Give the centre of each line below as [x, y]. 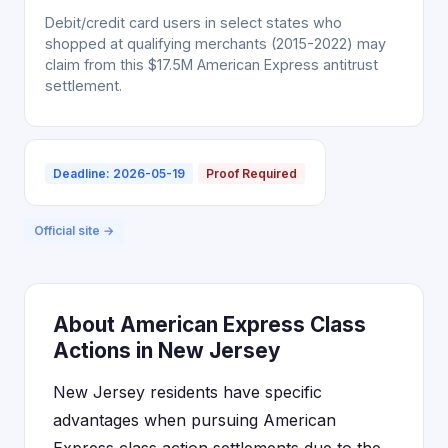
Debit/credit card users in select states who [193, 22]
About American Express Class [209, 324]
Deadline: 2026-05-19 [119, 173]
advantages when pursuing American [194, 420]
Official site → [74, 230]
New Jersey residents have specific [187, 392]
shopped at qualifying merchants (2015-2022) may [215, 43]
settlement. [83, 85]
